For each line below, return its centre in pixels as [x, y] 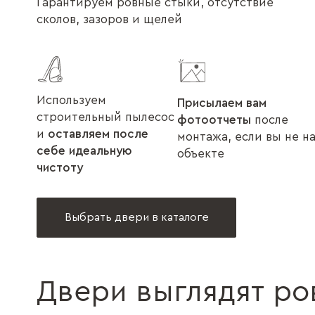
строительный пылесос [105, 117]
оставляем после [98, 134]
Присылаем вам [222, 103]
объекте [201, 154]
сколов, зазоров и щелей [109, 19]
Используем [71, 100]
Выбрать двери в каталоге [136, 217]
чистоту [60, 168]
